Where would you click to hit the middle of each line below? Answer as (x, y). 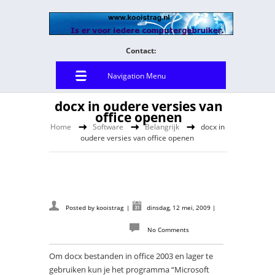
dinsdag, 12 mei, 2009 (180, 207)
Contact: (141, 51)
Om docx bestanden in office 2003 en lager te (131, 256)
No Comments (168, 230)
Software (108, 127)
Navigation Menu (137, 76)
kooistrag (110, 207)
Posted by (80, 207)
